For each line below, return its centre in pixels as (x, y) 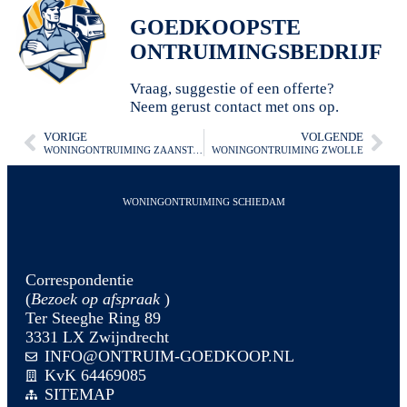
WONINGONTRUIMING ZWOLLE (288, 149)
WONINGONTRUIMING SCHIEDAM (203, 202)
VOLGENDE (332, 137)
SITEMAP (80, 395)
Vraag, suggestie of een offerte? (232, 89)
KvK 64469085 (96, 376)
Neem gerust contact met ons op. (234, 107)
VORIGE (65, 137)
